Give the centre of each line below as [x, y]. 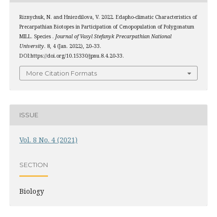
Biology [31, 191]
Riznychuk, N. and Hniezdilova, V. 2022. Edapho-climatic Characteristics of [108, 17]
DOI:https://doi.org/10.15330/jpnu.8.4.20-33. [71, 56]
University [31, 46]
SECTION [33, 165]
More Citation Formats [62, 73]
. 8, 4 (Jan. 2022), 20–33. [72, 46]
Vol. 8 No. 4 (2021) [48, 139]
